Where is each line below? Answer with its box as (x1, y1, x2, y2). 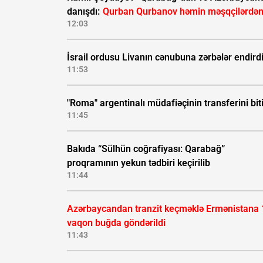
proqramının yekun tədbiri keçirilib (67, 157, 210, 169)
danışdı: (67, 6, 102, 18)
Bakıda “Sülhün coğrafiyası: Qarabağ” (67, 143, 225, 155)
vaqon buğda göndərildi (67, 217, 166, 229)
